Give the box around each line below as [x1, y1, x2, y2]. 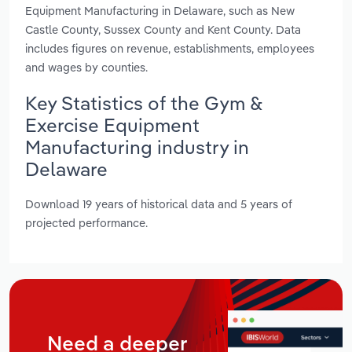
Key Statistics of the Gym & [25, 90, 262, 115]
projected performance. [25, 215, 148, 231]
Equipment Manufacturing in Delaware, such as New [25, 2, 295, 18]
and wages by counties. [25, 59, 148, 75]
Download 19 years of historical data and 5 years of [25, 196, 292, 212]
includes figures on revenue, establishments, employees [25, 40, 314, 56]
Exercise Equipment [25, 112, 200, 137]
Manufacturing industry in [25, 134, 249, 159]
